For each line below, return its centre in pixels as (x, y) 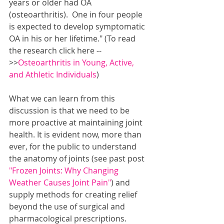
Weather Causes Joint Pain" (60, 183)
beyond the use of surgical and (68, 207)
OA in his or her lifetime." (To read (73, 39)
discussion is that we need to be (70, 111)
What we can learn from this (63, 99)
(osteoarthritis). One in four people (77, 15)
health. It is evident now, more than (76, 135)
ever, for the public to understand (74, 147)
